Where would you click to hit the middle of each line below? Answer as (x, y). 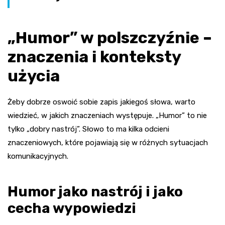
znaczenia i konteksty (94, 57)
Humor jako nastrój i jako (95, 192)
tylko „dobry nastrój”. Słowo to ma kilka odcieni (88, 129)
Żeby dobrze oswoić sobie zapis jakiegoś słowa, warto (101, 102)
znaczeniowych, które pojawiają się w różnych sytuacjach (108, 143)
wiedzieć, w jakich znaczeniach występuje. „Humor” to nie (107, 116)
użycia (34, 76)
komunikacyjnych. (38, 156)
